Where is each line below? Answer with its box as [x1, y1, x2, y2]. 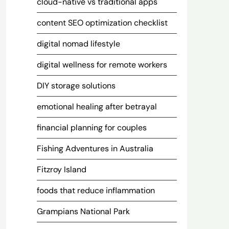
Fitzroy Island [36, 164, 86, 175]
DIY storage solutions [36, 80, 116, 91]
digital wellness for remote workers [36, 59, 167, 70]
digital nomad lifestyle [36, 38, 120, 49]
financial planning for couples [36, 122, 147, 133]
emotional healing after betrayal [36, 101, 157, 112]
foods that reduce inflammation [36, 185, 155, 196]
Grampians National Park [36, 206, 130, 217]
